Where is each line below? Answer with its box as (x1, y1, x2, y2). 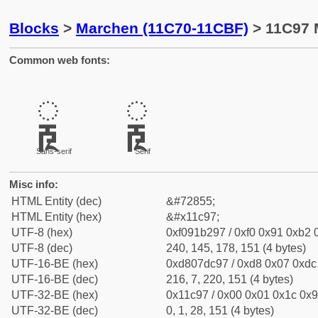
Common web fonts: (9, 54, 110, 66)
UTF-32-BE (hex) (11, 289, 98, 301)
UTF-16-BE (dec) (11, 273, 98, 285)
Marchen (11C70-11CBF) (76, 20, 248, 36)
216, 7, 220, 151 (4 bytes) (166, 273, 293, 285)
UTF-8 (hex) (11, 226, 72, 238)
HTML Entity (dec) (11, 195, 102, 207)
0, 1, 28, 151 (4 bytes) (166, 305, 274, 317)
